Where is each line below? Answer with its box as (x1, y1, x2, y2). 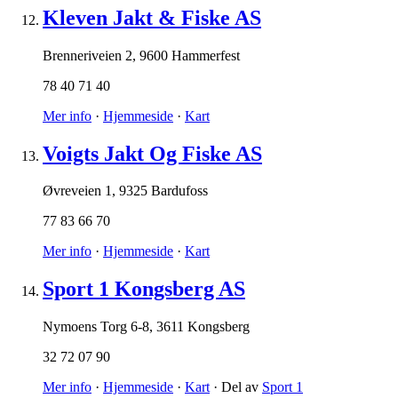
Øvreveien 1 (43, 183, 112, 199)
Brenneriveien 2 (43, 47, 132, 63)
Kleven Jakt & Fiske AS (43, 5, 261, 29)
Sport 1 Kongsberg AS (43, 277, 245, 301)
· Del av (210, 379, 262, 395)
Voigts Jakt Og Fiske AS (43, 141, 262, 165)
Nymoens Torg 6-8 (43, 319, 149, 335)
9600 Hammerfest (139, 47, 240, 63)
